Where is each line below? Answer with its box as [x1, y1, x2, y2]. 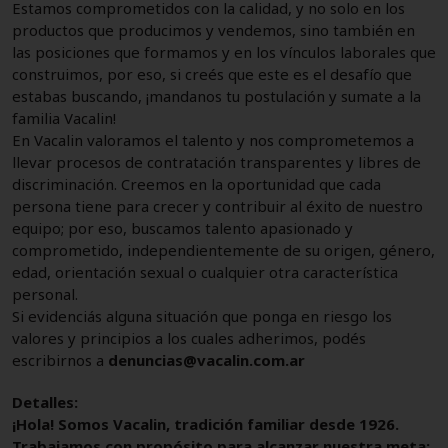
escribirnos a [12, 349, 108, 370]
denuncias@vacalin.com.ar [108, 349, 305, 370]
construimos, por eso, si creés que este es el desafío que [12, 63, 412, 84]
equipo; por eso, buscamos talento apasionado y [12, 217, 353, 238]
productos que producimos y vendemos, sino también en [12, 19, 415, 40]
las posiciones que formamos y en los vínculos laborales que [12, 41, 436, 62]
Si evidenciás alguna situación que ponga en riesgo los [12, 305, 392, 326]
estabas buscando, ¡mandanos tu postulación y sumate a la [12, 85, 421, 106]
